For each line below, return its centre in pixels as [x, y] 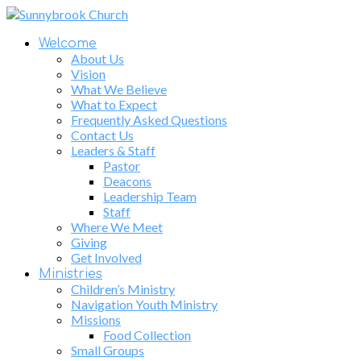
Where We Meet [117, 227]
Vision [88, 74]
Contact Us [102, 135]
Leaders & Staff [113, 150]
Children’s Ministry [123, 289]
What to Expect [114, 104]
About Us [98, 58]
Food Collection [147, 335]
